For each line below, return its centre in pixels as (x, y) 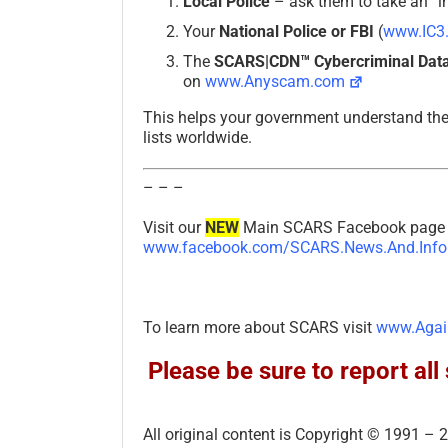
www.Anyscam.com (275, 81)
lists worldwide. (197, 137)
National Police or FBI (296, 31)
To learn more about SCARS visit (259, 327)
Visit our (174, 227)
